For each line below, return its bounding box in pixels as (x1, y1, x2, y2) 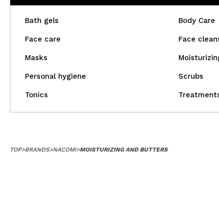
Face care (25, 35, 61, 44)
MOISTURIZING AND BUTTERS (80, 146, 168, 153)
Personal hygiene (25, 72, 86, 81)
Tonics (25, 90, 48, 99)
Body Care (178, 16, 215, 25)
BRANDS (25, 146, 49, 153)
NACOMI (53, 146, 76, 153)
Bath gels (25, 16, 59, 25)
